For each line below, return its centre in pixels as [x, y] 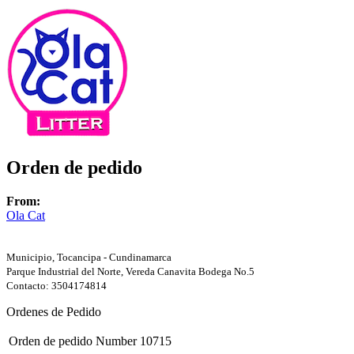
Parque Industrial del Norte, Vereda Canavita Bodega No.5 [130, 271]
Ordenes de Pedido [54, 311]
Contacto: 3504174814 [56, 285]
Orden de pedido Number [73, 341]
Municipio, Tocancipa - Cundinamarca [89, 257]
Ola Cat [26, 215]
